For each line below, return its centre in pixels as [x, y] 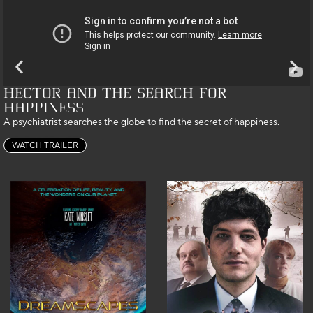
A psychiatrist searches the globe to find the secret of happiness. [141, 121]
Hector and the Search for [115, 93]
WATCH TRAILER [45, 146]
